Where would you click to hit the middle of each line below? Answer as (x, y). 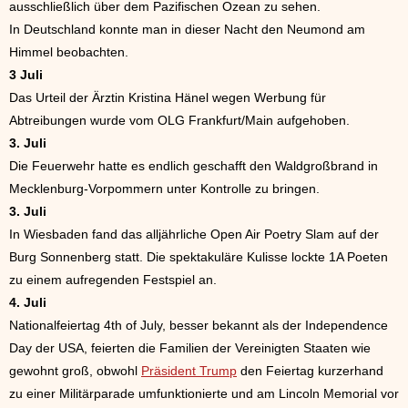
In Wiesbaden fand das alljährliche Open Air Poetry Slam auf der (194, 234)
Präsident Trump (189, 370)
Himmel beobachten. (69, 51)
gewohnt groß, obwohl (75, 370)
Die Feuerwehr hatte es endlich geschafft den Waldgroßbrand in (194, 165)
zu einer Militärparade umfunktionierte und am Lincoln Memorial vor (204, 393)
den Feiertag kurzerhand (310, 370)
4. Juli (28, 302)
